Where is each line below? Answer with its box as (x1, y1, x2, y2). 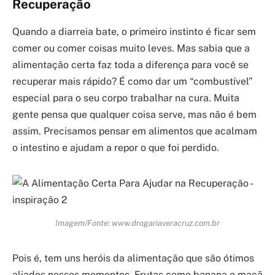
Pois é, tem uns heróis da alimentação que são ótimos (12, 252, 254, 264)
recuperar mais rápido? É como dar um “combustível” (12, 75, 253, 87)
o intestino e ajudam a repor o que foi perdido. (12, 141, 219, 153)
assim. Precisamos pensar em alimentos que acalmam (12, 125, 257, 137)
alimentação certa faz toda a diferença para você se (12, 58, 249, 71)
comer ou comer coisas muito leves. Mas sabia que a (12, 42, 250, 54)
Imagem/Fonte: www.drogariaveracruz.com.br (55, 217, 220, 228)
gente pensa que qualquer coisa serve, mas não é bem (12, 108, 257, 120)
